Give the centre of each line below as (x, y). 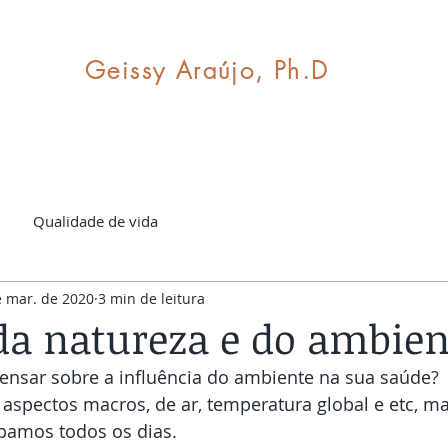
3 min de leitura (151, 298)
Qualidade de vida (95, 220)
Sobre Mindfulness (331, 125)
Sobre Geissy (54, 125)
